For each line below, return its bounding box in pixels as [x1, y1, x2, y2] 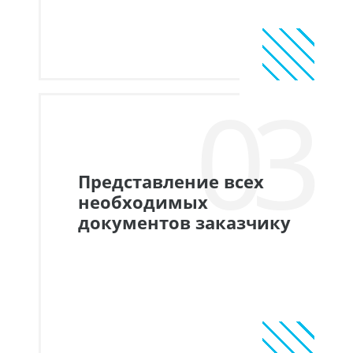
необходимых [78, 190, 208, 215]
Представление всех [78, 169, 264, 195]
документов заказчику [78, 210, 291, 236]
